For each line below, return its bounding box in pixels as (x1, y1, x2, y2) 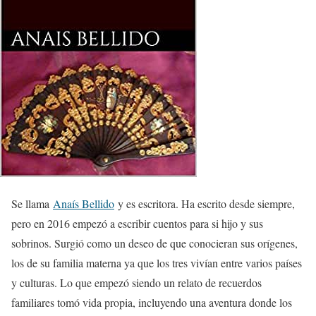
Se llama (11, 196, 53, 211)
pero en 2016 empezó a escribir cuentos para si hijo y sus (11, 216, 263, 231)
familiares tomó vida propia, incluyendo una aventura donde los (11, 295, 292, 310)
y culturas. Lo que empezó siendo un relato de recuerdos (11, 275, 262, 290)
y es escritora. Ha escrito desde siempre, (114, 196, 295, 211)
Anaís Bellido (53, 196, 114, 211)
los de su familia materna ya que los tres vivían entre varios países (11, 255, 302, 270)
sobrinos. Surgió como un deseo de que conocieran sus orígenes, (11, 236, 298, 250)
